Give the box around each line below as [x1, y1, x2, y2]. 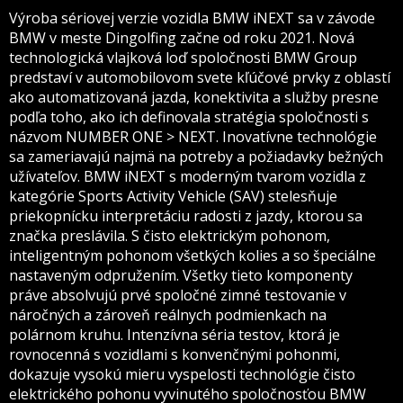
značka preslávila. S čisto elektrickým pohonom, [9, 226, 330, 246]
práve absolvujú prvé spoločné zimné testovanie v [9, 285, 346, 305]
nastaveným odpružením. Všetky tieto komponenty [9, 265, 353, 285]
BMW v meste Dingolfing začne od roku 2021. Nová [9, 28, 354, 48]
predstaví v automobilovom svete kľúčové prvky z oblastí [9, 67, 390, 87]
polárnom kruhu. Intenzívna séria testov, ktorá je [9, 325, 340, 345]
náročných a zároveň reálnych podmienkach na [9, 305, 327, 325]
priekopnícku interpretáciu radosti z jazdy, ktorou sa [9, 206, 363, 226]
